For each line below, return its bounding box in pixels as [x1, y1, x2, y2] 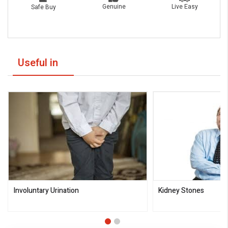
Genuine [102, 2, 126, 12]
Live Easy [171, 2, 198, 11]
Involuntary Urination [13, 185, 79, 196]
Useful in [18, 55, 58, 71]
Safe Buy [31, 2, 56, 12]
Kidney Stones [158, 185, 205, 196]
